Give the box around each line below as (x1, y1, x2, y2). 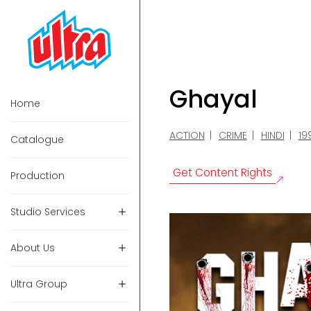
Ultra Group (10, 277, 67, 292)
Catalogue (10, 133, 64, 147)
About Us (10, 241, 55, 255)
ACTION (169, 128, 205, 142)
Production (10, 169, 65, 183)
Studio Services (10, 205, 85, 219)
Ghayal (169, 81, 258, 116)
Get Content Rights (172, 165, 272, 180)
